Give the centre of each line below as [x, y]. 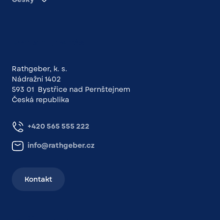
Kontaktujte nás [48, 43]
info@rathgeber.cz [61, 146]
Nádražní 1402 [36, 79]
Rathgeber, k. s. [40, 69]
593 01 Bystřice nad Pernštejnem [71, 90]
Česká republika [41, 100]
